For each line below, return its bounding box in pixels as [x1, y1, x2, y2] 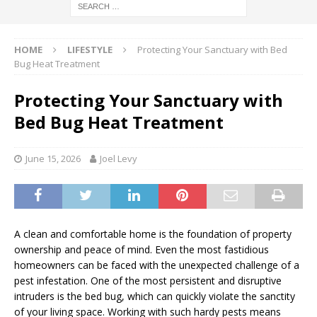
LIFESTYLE [67, 43, 113, 57]
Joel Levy [100, 152, 137, 166]
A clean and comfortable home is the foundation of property [14, 227, 292, 241]
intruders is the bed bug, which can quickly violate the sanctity [14, 289, 295, 304]
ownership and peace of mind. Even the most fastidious [14, 243, 269, 257]
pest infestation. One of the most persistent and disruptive [14, 274, 282, 288]
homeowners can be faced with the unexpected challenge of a [14, 258, 299, 272]
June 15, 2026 [25, 152, 81, 166]
